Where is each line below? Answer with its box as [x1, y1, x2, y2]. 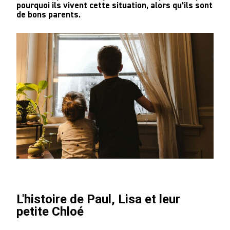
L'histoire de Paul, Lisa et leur [16, 191, 180, 206]
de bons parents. [16, 8, 81, 20]
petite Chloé [16, 204, 84, 219]
